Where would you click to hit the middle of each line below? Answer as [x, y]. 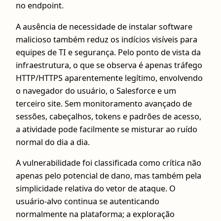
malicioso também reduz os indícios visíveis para [107, 39]
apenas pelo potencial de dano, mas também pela [109, 175]
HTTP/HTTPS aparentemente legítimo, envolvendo [109, 78]
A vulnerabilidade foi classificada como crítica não [109, 163]
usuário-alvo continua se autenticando [88, 201]
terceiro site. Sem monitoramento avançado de [104, 103]
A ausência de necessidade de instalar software [104, 26]
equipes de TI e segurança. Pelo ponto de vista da [108, 52]
